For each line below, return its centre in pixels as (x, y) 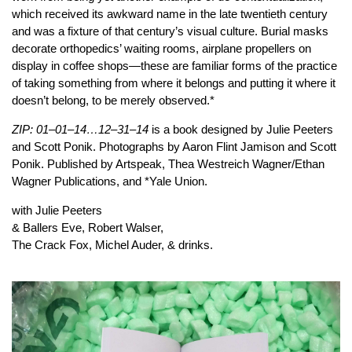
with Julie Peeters (57, 210)
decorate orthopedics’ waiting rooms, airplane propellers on (161, 48)
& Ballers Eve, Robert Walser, (88, 227)
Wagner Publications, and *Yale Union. (110, 181)
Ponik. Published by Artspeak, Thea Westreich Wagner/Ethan (168, 164)
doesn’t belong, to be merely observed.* (113, 100)
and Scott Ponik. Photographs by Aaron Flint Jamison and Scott (174, 147)
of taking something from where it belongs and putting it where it (174, 83)
